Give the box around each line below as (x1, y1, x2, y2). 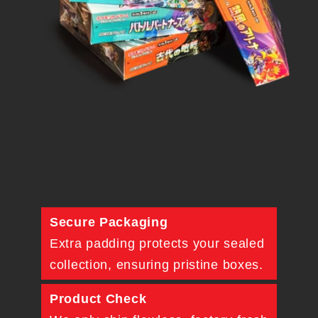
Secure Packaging (50, 214, 168, 229)
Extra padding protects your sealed (50, 236, 265, 251)
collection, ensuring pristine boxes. (50, 257, 263, 272)
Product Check (50, 291, 147, 306)
